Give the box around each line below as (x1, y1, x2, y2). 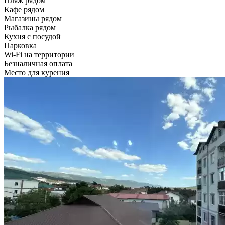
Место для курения (4, 68, 69, 77)
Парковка (4, 41, 37, 50)
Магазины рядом (4, 14, 62, 23)
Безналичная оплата (4, 59, 72, 68)
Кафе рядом (4, 5, 44, 14)
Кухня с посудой (4, 32, 61, 41)
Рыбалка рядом (4, 23, 56, 32)
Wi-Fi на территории (4, 50, 74, 59)
